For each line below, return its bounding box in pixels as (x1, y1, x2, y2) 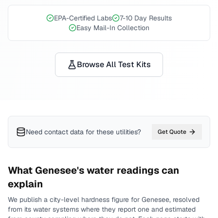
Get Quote (158, 128, 186, 136)
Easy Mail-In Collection (76, 23, 149, 32)
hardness (81, 195, 109, 204)
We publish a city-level (8, 195, 81, 204)
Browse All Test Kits (77, 59, 151, 70)
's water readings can (77, 164, 179, 177)
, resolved (169, 195, 200, 204)
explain (8, 178, 43, 190)
